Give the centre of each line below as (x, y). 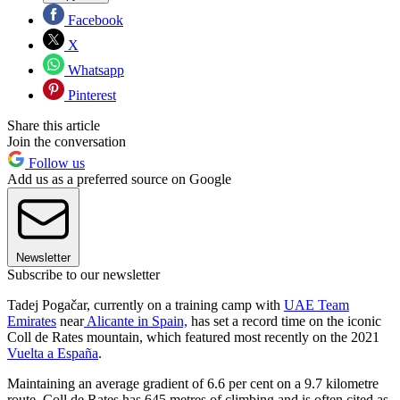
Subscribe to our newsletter (83, 274)
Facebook (94, 20)
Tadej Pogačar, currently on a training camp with (146, 304)
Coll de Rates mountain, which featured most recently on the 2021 (193, 337)
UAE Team (317, 304)
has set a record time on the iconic (284, 321)
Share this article (54, 125)
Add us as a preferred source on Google (119, 179)
